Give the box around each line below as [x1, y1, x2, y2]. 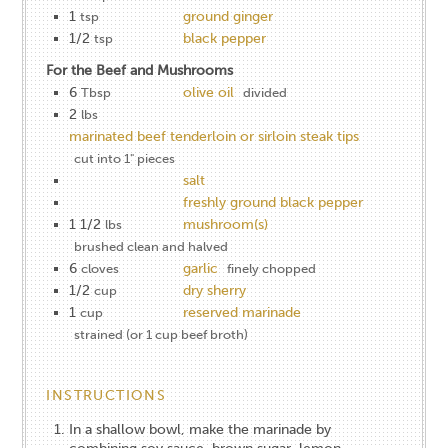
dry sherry [183, 281, 247, 299]
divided [243, 84, 288, 100]
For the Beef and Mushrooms [46, 61, 234, 79]
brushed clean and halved [74, 238, 229, 254]
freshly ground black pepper [183, 193, 364, 211]
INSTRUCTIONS [46, 386, 167, 404]
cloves [81, 260, 120, 276]
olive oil [183, 83, 235, 101]
